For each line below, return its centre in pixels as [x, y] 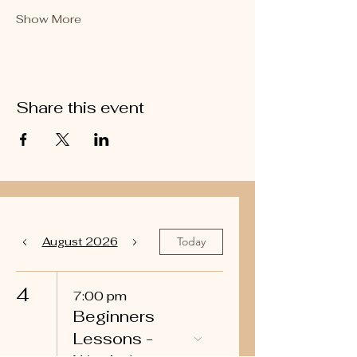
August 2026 [80, 241]
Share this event [80, 108]
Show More [49, 19]
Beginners [114, 316]
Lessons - [113, 339]
